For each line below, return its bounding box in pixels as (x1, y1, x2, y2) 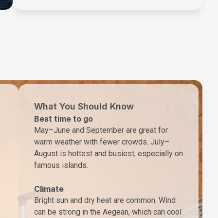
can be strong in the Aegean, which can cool (34, 207, 182, 217)
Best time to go (34, 114, 93, 124)
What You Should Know (34, 101, 134, 112)
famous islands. (34, 161, 88, 170)
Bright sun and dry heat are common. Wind (34, 196, 176, 205)
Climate (34, 184, 64, 194)
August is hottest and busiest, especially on (34, 149, 183, 159)
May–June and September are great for (34, 126, 168, 135)
